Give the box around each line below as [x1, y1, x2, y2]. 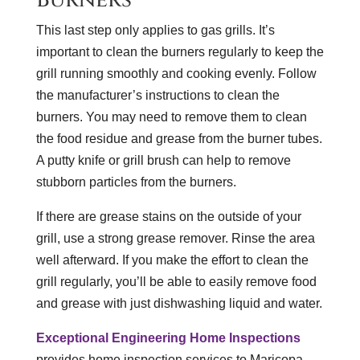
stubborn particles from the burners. [35, 174, 236, 189]
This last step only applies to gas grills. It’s [35, 22, 275, 37]
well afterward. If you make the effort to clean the [35, 252, 309, 267]
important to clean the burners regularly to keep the [35, 44, 324, 59]
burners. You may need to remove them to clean [35, 109, 307, 124]
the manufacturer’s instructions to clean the [35, 88, 280, 102]
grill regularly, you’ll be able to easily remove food [35, 274, 317, 288]
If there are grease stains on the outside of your [35, 209, 301, 223]
